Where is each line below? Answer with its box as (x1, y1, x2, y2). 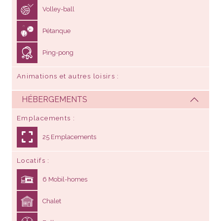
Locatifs (17, 156, 45, 164)
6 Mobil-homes (42, 175, 87, 183)
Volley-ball (42, 5, 74, 13)
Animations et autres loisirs (17, 72, 115, 80)
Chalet (42, 197, 61, 205)
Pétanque (42, 27, 71, 35)
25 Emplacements (42, 133, 96, 141)
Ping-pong (42, 48, 74, 56)
